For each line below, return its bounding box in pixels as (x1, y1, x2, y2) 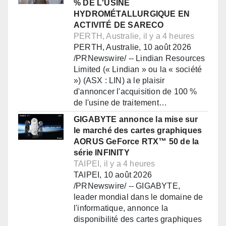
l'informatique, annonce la (74, 204, 168, 213)
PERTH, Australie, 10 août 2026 (74, 43, 191, 52)
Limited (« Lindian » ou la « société (74, 65, 202, 74)
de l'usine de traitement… (74, 98, 167, 107)
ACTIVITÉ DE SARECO (74, 21, 164, 30)
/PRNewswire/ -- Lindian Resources (74, 54, 205, 63)
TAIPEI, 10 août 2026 (74, 171, 152, 180)
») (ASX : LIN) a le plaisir (74, 76, 165, 85)
